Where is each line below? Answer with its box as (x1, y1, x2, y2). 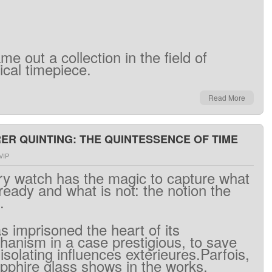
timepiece (25, 58, 87, 80)
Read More (208, 92, 245, 103)
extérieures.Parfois (126, 243, 245, 264)
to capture (151, 167, 215, 188)
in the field (125, 46, 191, 67)
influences (57, 243, 121, 264)
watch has (15, 167, 80, 188)
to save (190, 231, 237, 252)
